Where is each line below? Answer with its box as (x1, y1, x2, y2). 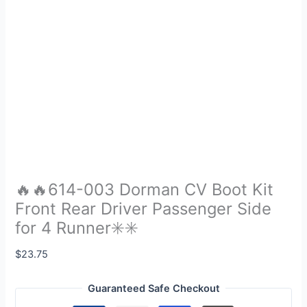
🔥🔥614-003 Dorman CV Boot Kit (15, 180, 274, 200)
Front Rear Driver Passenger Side (15, 199, 272, 219)
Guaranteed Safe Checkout (87, 282, 220, 295)
